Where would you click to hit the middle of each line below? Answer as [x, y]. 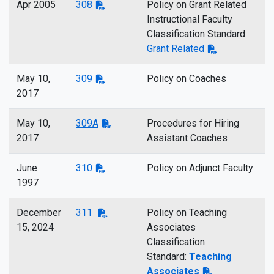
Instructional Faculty [190, 19]
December [39, 213]
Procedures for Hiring [193, 123]
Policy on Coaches [187, 79]
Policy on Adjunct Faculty [200, 168]
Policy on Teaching [187, 213]
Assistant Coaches [187, 138]
